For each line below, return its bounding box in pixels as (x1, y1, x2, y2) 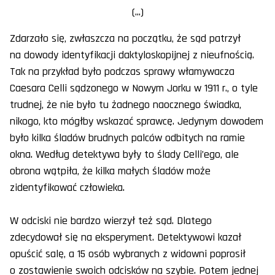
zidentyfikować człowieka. (10, 180, 125, 195)
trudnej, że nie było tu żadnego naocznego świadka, (10, 98, 241, 112)
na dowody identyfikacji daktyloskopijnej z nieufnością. (10, 48, 254, 63)
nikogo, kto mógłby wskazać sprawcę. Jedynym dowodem (10, 114, 263, 129)
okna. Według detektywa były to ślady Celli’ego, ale (10, 147, 239, 162)
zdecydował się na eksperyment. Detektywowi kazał (10, 230, 241, 245)
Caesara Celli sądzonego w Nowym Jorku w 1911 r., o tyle (10, 81, 258, 96)
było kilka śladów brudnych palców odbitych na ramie (10, 131, 245, 145)
